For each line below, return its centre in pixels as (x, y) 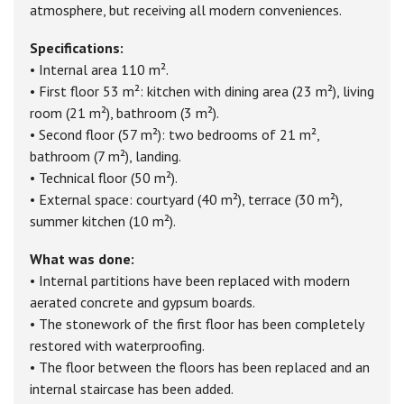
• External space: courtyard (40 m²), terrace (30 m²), (186, 200)
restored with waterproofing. (117, 346)
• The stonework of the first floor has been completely (197, 324)
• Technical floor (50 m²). (104, 178)
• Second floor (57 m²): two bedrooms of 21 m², (174, 135)
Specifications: (77, 48)
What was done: (82, 259)
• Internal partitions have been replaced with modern (190, 281)
